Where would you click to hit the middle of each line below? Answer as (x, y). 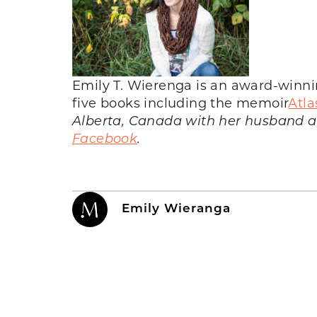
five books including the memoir (180, 102)
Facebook (105, 138)
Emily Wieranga (176, 207)
